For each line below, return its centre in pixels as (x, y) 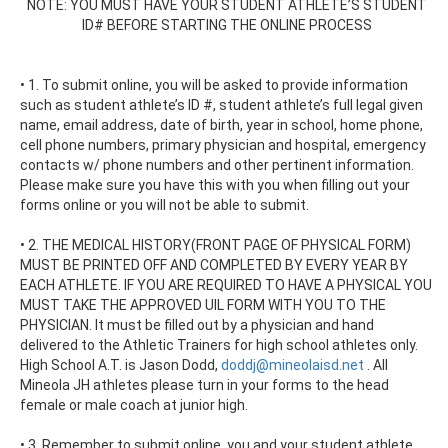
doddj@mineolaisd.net (292, 365)
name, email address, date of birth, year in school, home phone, (221, 125)
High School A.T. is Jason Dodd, (120, 365)
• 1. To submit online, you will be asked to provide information (214, 85)
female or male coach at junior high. (134, 405)
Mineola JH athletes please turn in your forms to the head (204, 385)
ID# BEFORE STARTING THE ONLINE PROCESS (226, 25)
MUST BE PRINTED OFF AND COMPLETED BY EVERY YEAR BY (214, 265)
